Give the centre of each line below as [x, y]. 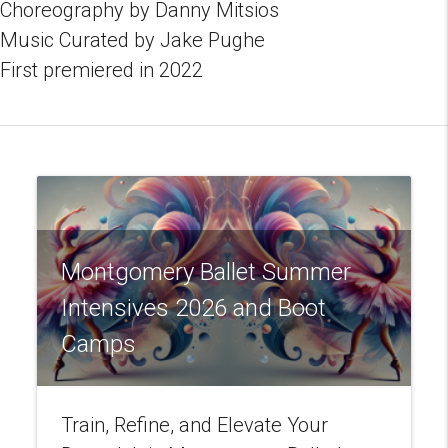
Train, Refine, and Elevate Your [195, 424]
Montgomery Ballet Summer [206, 271]
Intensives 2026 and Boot [194, 307]
